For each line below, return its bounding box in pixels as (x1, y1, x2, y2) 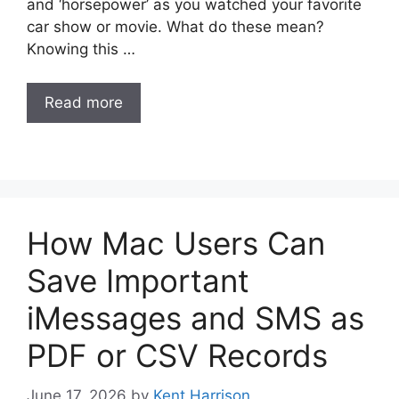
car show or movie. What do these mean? (27, 17, 324, 36)
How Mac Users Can (27, 224, 325, 262)
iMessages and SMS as (27, 299, 364, 337)
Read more (45, 94, 123, 111)
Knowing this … (27, 39, 135, 58)
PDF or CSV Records (27, 337, 328, 374)
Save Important (27, 262, 249, 299)
